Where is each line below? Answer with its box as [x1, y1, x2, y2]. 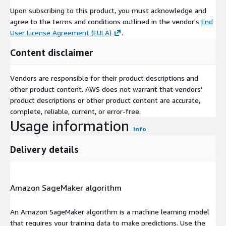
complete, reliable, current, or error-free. [10, 106, 141, 116]
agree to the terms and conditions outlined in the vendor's [10, 17, 201, 26]
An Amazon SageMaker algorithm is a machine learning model [10, 207, 209, 216]
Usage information [10, 117, 129, 134]
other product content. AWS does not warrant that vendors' [10, 84, 202, 93]
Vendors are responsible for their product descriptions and [10, 73, 198, 82]
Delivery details [10, 143, 79, 155]
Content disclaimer [10, 46, 93, 58]
